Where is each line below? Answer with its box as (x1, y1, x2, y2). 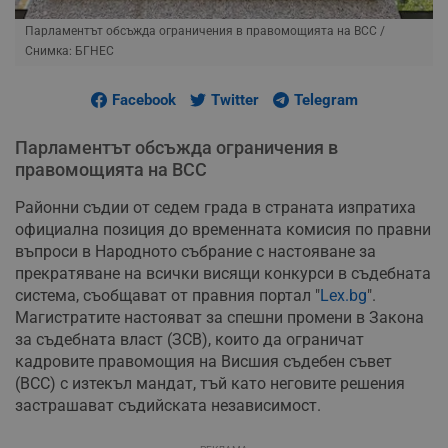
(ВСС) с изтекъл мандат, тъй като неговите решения (15, 374, 405, 394)
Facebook (111, 91, 176, 110)
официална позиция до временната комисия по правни (15, 220, 431, 240)
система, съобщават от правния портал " (15, 286, 320, 306)
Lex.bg (320, 286, 367, 306)
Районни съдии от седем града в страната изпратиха (15, 198, 416, 218)
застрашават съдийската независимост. (15, 396, 321, 416)
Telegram (293, 91, 358, 110)
